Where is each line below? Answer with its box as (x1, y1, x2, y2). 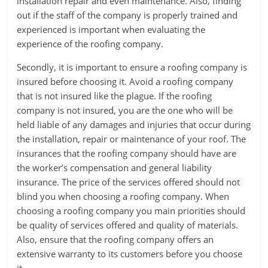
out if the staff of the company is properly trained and (17, 9, 238, 21)
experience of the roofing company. (17, 38, 164, 50)
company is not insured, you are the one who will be (17, 104, 233, 116)
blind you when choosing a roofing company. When (17, 190, 230, 202)
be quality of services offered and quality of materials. (17, 219, 239, 231)
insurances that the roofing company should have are (17, 147, 237, 159)
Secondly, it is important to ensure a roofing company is (17, 61, 248, 73)
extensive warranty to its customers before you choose (17, 248, 243, 260)
